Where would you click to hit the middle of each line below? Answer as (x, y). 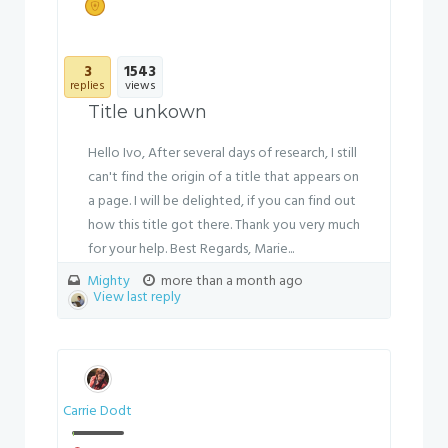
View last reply (137, 297)
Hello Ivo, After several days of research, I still (222, 153)
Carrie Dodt (97, 411)
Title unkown (147, 112)
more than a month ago (230, 281)
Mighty (108, 281)
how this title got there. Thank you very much (224, 225)
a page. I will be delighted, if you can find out (222, 201)
